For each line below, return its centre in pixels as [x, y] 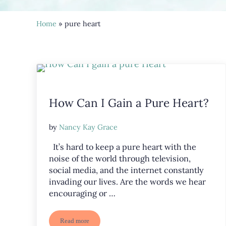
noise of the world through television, [120, 159]
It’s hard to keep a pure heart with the [123, 147]
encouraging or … [82, 193]
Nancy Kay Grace [88, 127]
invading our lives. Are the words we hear [127, 182]
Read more [75, 221]
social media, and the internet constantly [126, 170]
